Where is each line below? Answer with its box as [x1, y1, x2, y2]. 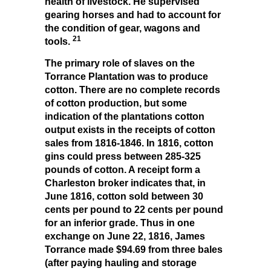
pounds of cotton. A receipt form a [45, 164, 200, 175]
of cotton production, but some [45, 97, 187, 108]
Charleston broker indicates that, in [45, 177, 206, 188]
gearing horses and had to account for [45, 9, 221, 20]
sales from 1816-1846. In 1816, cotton [45, 137, 214, 148]
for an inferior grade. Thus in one [45, 217, 195, 228]
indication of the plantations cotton [45, 111, 204, 122]
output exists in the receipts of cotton [45, 124, 215, 135]
